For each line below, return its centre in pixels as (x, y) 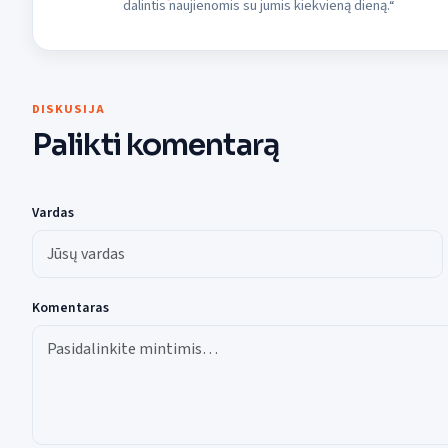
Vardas (53, 213)
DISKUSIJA (68, 109)
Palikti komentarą (155, 145)
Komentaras (70, 307)
